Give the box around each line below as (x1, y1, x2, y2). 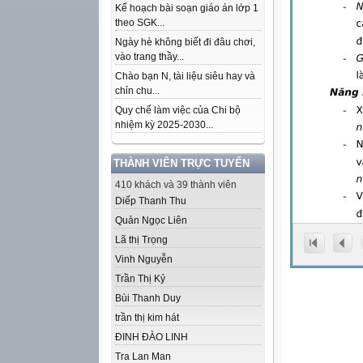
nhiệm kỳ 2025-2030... (115, 119, 213, 130)
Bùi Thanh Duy (115, 293, 181, 304)
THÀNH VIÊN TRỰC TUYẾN (113, 157, 250, 169)
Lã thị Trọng (115, 234, 168, 246)
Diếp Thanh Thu (115, 195, 186, 207)
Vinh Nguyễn (115, 254, 173, 265)
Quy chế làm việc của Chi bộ (115, 105, 241, 116)
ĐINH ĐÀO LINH (115, 331, 188, 343)
